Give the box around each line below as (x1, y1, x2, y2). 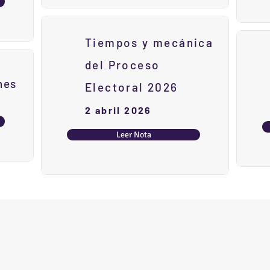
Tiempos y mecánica (85, 36, 214, 50)
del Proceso (85, 58, 160, 72)
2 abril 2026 (85, 104, 152, 116)
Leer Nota (116, 130, 151, 140)
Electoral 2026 (85, 80, 178, 95)
